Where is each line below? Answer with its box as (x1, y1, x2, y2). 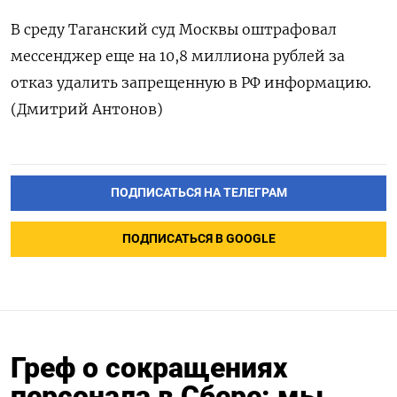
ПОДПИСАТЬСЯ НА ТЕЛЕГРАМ (110, 185, 287, 201)
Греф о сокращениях (11, 351, 287, 385)
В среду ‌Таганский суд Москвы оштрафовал (11, 20, 337, 39)
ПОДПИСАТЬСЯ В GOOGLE (121, 231, 276, 247)
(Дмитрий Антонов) (11, 100, 163, 119)
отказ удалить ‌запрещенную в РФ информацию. (11, 74, 371, 92)
